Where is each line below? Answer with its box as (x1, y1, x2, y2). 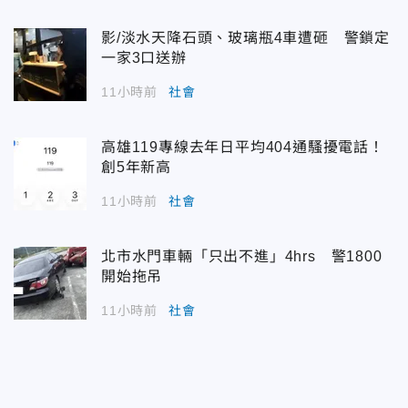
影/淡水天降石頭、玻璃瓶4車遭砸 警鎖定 (101, 29, 390, 46)
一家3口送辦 (101, 49, 187, 66)
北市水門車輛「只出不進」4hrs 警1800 (101, 248, 382, 264)
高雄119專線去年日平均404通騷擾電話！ (101, 138, 384, 155)
